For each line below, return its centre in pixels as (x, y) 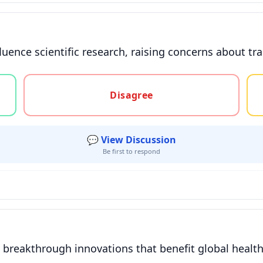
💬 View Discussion (131, 140)
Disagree (131, 95)
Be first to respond (131, 151)
